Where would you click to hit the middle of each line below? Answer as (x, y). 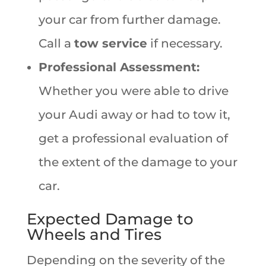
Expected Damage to (110, 219)
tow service (110, 43)
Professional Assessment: (119, 67)
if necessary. (185, 43)
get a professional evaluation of (133, 138)
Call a (56, 43)
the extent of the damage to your (138, 162)
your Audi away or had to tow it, (134, 114)
